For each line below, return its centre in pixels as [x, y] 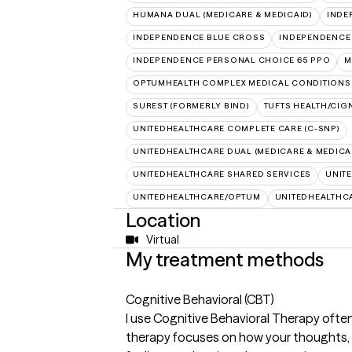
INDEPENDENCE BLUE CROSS [199, 37]
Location [163, 220]
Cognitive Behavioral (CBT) [200, 299]
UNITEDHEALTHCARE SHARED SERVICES [222, 174]
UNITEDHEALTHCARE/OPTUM [197, 197]
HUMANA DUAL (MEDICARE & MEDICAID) [223, 15]
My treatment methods [225, 260]
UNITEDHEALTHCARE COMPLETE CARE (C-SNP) [236, 128]
